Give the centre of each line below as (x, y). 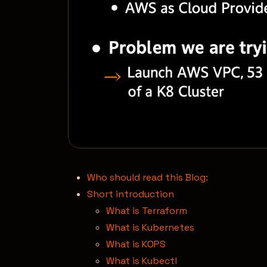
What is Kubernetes (150, 227)
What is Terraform (147, 210)
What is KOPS (136, 244)
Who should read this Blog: (148, 177)
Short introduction (131, 194)
